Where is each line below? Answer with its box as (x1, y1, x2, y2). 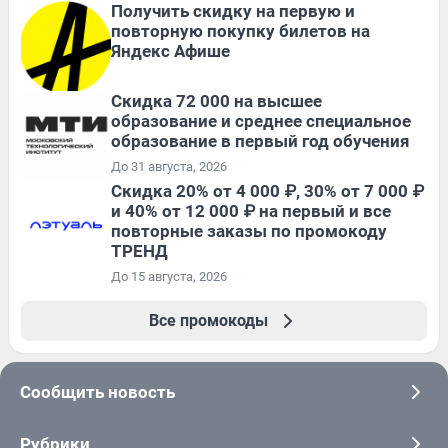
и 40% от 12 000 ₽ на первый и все (111, 201, 391, 221)
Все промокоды (148, 311, 268, 330)
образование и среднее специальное (111, 111, 411, 131)
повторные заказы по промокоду (111, 221, 387, 241)
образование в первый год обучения (111, 131, 410, 151)
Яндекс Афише (111, 41, 230, 61)
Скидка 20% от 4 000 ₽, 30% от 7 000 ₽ (111, 181, 424, 201)
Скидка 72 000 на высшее (111, 91, 322, 111)
